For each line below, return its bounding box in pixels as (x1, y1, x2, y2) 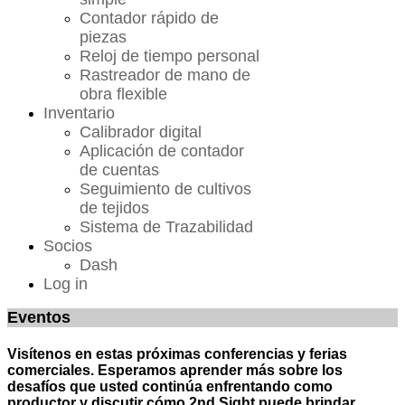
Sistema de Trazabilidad (80, 218, 253, 236)
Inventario (43, 104, 115, 122)
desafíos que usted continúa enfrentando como (7, 379, 333, 395)
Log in (43, 275, 88, 293)
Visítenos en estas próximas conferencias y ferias (7, 346, 347, 363)
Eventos (7, 308, 71, 326)
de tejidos (80, 199, 149, 217)
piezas (80, 28, 127, 46)
